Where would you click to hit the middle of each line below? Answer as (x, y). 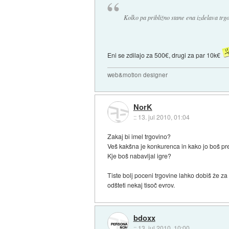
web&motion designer (138, 74)
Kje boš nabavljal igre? (140, 156)
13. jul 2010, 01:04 (164, 117)
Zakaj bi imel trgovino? (139, 136)
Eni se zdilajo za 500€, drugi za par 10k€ (165, 55)
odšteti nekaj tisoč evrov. (141, 185)
